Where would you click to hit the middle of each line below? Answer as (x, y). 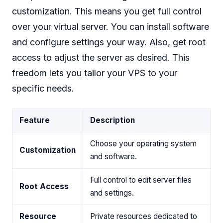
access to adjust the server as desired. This (101, 58)
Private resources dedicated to (144, 217)
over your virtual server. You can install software (111, 27)
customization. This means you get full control (107, 11)
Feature (35, 120)
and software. (113, 157)
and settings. (112, 193)
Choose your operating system (143, 144)
